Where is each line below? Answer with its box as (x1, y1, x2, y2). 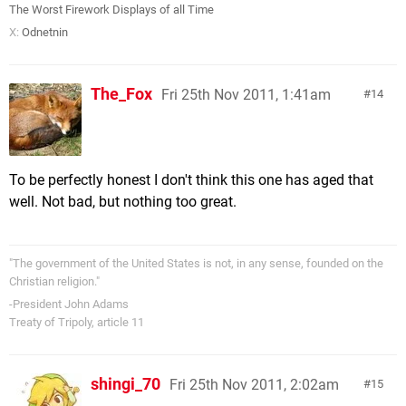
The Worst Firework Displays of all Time (9, 3, 214, 17)
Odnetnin (22, 25, 68, 40)
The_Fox (91, 84, 152, 104)
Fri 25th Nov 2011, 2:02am (169, 376, 339, 394)
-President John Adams (9, 297, 129, 312)
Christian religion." (9, 275, 100, 289)
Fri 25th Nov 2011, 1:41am (161, 86, 331, 104)
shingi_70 (91, 374, 160, 394)
